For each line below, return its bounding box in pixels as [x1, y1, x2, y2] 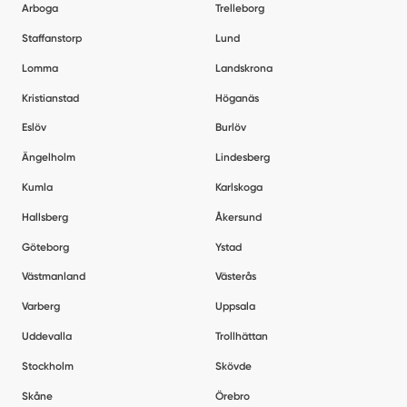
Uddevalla [21, 329, 72, 342]
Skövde [215, 359, 253, 372]
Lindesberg [215, 151, 271, 164]
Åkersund [215, 210, 263, 223]
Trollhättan [215, 329, 269, 342]
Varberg [21, 300, 60, 313]
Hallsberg [21, 210, 68, 223]
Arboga [21, 2, 58, 15]
